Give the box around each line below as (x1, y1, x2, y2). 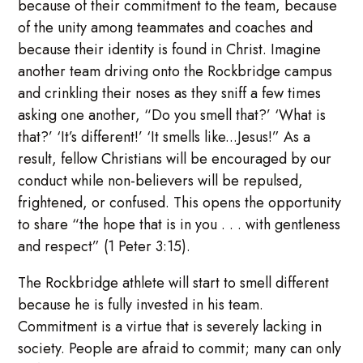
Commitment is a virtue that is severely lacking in (18, 315, 322, 337)
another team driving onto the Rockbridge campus (18, 60, 333, 82)
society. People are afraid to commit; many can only (18, 337, 342, 359)
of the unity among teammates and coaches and (18, 16, 314, 38)
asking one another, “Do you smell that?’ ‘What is (18, 104, 327, 126)
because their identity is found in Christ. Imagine (18, 38, 322, 60)
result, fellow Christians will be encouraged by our (18, 147, 332, 169)
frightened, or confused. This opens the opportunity (18, 191, 342, 213)
